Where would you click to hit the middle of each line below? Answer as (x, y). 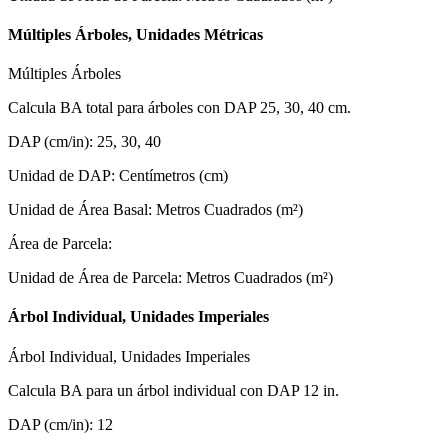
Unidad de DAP (59, 176)
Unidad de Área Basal (78, 210)
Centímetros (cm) (173, 176)
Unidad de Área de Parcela (93, 278)
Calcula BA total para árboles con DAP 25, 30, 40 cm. (179, 108)
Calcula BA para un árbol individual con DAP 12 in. (173, 390)
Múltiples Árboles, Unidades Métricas (135, 34)
